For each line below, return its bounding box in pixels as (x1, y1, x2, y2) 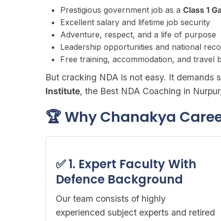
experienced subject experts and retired (56, 207, 215, 218)
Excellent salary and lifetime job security (60, 17, 210, 27)
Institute (45, 86, 80, 96)
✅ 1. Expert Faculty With (56, 156, 196, 172)
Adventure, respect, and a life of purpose (60, 30, 216, 39)
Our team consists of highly (56, 193, 166, 204)
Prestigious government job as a (60, 5, 183, 15)
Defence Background (56, 171, 183, 187)
